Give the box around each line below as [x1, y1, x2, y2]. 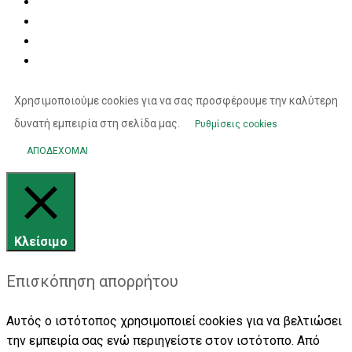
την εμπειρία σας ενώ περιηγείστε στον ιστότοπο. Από [6, 332, 320, 348]
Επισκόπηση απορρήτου [6, 271, 178, 291]
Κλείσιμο [14, 234, 68, 250]
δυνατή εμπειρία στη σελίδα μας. [14, 117, 182, 130]
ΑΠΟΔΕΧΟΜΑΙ [27, 145, 88, 157]
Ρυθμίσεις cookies [195, 119, 277, 130]
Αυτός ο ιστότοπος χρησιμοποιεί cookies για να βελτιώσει [6, 313, 342, 328]
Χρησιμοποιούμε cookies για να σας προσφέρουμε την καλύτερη [14, 94, 338, 108]
